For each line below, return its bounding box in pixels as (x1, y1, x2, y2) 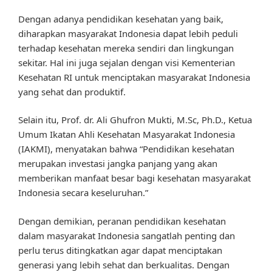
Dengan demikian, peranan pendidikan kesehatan (18, 214, 226, 227)
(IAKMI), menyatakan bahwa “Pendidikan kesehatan (18, 143, 234, 155)
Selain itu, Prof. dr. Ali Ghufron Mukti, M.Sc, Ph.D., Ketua (18, 114, 252, 126)
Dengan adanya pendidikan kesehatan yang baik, (18, 12, 223, 25)
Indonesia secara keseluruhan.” (18, 186, 148, 199)
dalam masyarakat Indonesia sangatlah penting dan (18, 229, 235, 242)
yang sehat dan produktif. (18, 85, 126, 98)
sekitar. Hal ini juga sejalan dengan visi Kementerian (18, 56, 235, 69)
